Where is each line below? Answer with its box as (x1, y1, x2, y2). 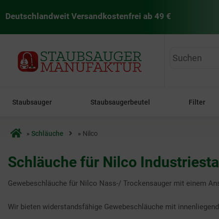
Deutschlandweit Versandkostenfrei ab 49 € (5, 11, 171, 21)
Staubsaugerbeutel (90, 98, 151, 106)
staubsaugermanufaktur (18, 48, 95, 57)
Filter (189, 98, 206, 106)
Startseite (10, 130, 41, 137)
